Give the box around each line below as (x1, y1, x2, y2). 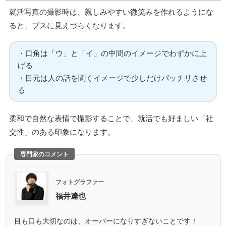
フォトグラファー (55, 177, 104, 187)
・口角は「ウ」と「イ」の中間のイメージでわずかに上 (17, 47, 207, 58)
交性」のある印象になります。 (9, 126, 115, 137)
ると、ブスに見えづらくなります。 (9, 19, 130, 30)
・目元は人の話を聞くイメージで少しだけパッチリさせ (17, 72, 207, 83)
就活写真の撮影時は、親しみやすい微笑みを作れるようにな (9, 6, 213, 17)
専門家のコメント (20, 149, 69, 159)
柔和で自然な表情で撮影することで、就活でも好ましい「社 (9, 112, 213, 124)
